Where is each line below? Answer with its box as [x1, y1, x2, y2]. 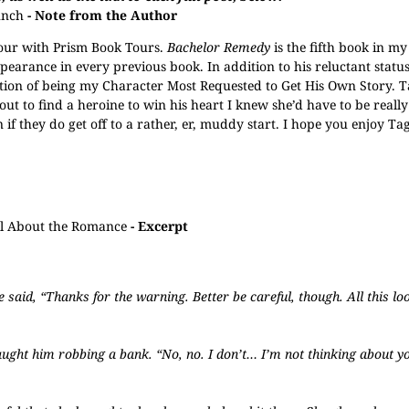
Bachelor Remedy [167, 38, 270, 56]
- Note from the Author [23, 6, 177, 24]
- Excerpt [126, 217, 188, 235]
